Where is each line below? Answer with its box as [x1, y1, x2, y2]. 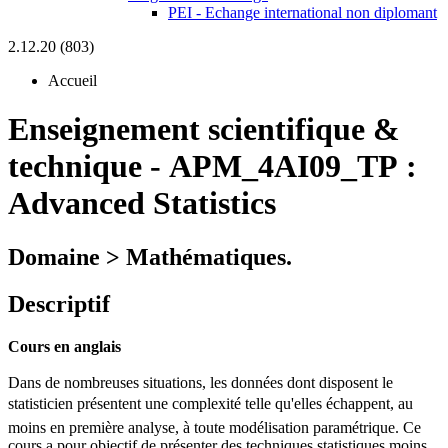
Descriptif [8, 290, 110, 317]
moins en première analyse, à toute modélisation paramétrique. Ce [8, 418, 421, 436]
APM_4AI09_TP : [169, 148, 417, 185]
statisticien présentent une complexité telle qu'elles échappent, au [8, 394, 413, 412]
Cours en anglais [8, 337, 121, 355]
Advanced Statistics [8, 185, 276, 222]
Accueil [48, 72, 97, 89]
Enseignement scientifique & [8, 111, 400, 148]
